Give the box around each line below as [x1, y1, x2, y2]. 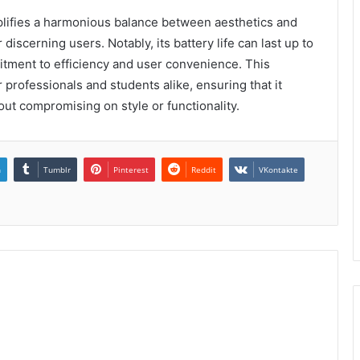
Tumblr [43, 164, 71, 176]
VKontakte [259, 164, 298, 176]
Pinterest [113, 164, 149, 176]
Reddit [191, 164, 216, 176]
